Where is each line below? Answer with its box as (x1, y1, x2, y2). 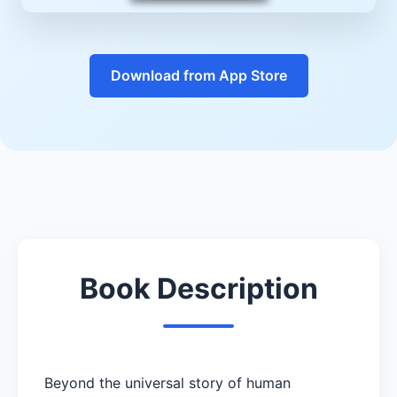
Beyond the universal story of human (44, 373, 291, 392)
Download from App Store (110, 66, 287, 84)
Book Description (79, 270, 318, 306)
